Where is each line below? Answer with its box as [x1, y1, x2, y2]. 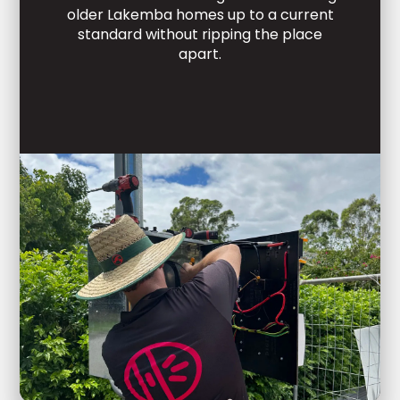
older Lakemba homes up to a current [66, 4, 334, 26]
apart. [179, 44, 221, 65]
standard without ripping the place [78, 24, 322, 46]
